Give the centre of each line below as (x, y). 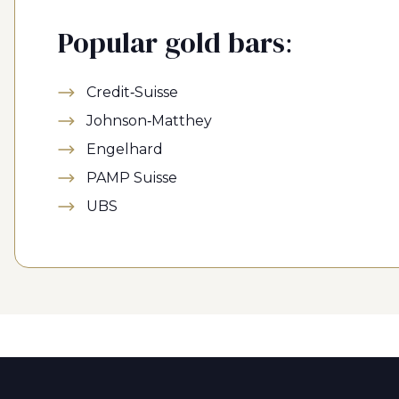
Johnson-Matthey (149, 121)
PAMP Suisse (132, 178)
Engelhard (125, 149)
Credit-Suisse (132, 92)
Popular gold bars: (175, 43)
